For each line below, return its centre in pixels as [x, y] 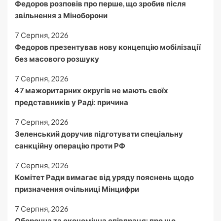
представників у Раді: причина [72, 102]
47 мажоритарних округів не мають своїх [92, 90]
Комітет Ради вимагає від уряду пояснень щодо [104, 177]
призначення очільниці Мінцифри [77, 189]
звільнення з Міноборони [61, 15]
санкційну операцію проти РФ [70, 145]
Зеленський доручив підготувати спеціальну [99, 133]
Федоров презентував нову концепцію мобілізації [108, 47]
